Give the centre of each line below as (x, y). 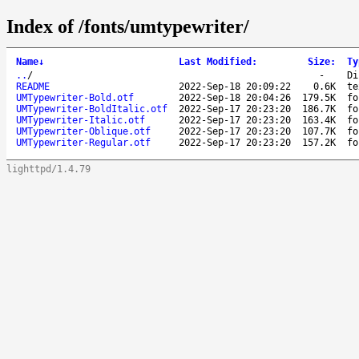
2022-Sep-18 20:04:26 (235, 97)
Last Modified (215, 61)
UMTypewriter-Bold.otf (75, 97)
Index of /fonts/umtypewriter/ (128, 26)
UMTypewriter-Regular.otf (83, 142)
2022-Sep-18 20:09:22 (235, 86)
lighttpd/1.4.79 (48, 169)
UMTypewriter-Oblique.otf (83, 131)
